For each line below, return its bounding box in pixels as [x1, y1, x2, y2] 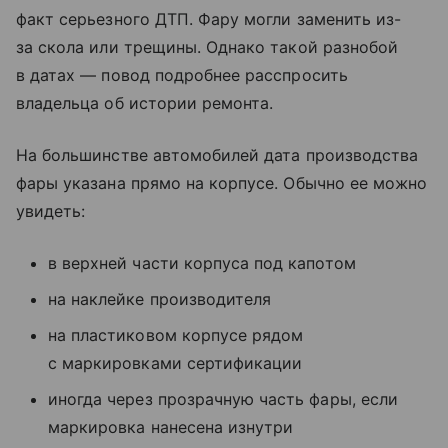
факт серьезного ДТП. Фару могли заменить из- [16, 9, 402, 30]
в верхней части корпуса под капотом [48, 253, 356, 274]
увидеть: [16, 201, 86, 222]
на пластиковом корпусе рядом [48, 325, 304, 346]
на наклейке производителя [48, 289, 272, 310]
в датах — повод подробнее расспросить [16, 65, 348, 86]
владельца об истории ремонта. [16, 93, 274, 114]
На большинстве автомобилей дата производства [16, 145, 419, 166]
